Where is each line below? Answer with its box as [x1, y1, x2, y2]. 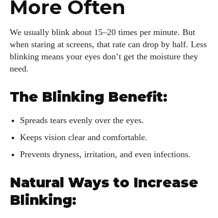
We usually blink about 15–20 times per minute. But [10, 27, 195, 37]
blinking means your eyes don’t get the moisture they [10, 52, 198, 62]
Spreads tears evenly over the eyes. [20, 115, 144, 126]
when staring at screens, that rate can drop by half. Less [10, 39, 207, 50]
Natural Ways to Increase [10, 174, 198, 191]
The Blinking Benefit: [10, 89, 167, 106]
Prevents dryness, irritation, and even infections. [20, 149, 191, 160]
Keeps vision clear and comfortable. [20, 132, 147, 143]
